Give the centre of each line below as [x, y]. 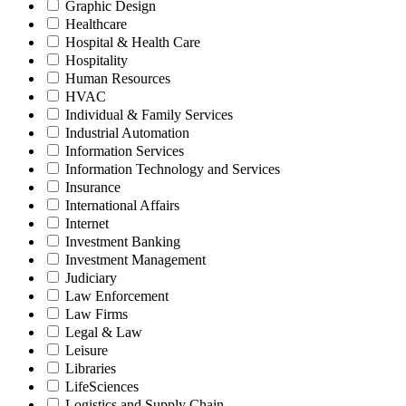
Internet [87, 223]
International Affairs [122, 205]
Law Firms [97, 314]
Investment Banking [123, 241]
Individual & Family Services [149, 114]
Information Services [125, 150]
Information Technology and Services [173, 169]
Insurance [93, 187]
